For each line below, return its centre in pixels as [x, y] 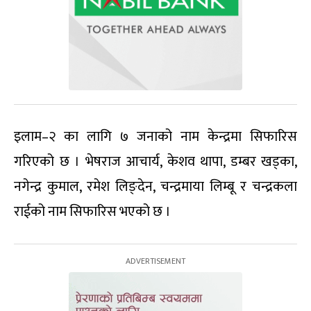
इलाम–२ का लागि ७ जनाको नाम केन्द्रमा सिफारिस [155, 137]
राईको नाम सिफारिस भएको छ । [92, 212]
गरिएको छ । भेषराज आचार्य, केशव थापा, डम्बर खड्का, [155, 162]
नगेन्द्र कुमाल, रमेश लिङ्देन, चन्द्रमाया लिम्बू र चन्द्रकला [155, 187]
